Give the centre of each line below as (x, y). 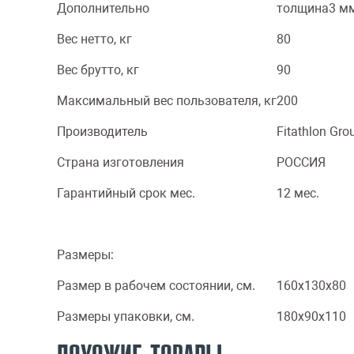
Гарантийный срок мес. (128, 193)
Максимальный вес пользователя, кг (167, 101)
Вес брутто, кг (98, 70)
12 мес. (298, 193)
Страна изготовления (121, 162)
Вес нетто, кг (94, 39)
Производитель (102, 132)
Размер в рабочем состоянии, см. (156, 286)
